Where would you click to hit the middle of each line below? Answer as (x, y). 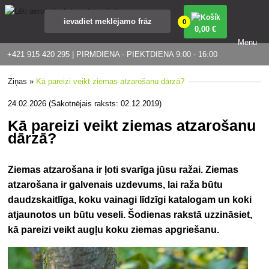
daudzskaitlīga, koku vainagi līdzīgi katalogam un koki (130, 199)
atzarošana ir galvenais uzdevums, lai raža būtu (116, 184)
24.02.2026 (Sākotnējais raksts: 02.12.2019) (85, 104)
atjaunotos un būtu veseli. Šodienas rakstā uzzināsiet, (130, 214)
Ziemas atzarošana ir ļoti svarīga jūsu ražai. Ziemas (123, 169)
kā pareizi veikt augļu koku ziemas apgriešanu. (114, 229)
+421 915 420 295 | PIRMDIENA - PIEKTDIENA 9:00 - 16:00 (112, 54)
